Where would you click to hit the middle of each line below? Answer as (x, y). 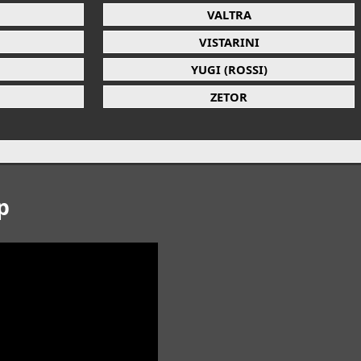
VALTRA (229, 15)
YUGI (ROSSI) (229, 70)
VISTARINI (229, 42)
